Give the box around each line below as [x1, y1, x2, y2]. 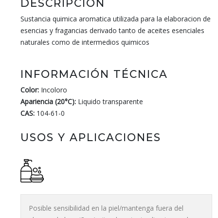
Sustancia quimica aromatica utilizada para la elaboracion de [20, 14, 211, 23]
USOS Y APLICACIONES [20, 131, 161, 144]
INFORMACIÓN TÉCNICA [20, 68, 168, 80]
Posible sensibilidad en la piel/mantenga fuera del [29, 203, 183, 213]
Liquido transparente [76, 97, 143, 106]
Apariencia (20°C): [20, 97, 76, 106]
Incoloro [39, 85, 67, 94]
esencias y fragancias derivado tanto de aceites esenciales [20, 26, 204, 35]
